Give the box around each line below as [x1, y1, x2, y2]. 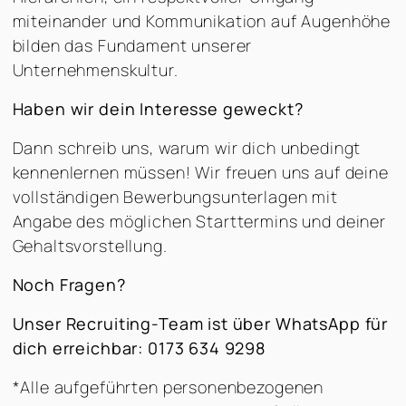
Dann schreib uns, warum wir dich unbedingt [12, 136, 362, 159]
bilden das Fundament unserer [12, 34, 253, 56]
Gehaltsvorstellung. [12, 234, 168, 256]
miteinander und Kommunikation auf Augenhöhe [12, 9, 391, 32]
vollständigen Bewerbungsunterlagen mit [12, 185, 338, 208]
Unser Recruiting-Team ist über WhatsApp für [12, 312, 389, 334]
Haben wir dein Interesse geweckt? [12, 97, 304, 120]
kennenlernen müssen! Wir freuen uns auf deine [12, 160, 389, 183]
